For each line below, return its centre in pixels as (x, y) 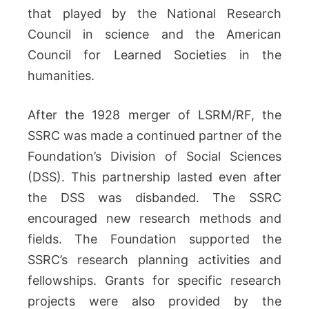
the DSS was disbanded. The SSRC (154, 198)
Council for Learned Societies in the (154, 55)
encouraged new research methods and (154, 218)
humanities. (61, 76)
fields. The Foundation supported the (154, 239)
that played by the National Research (154, 13)
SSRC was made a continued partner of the (154, 136)
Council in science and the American (154, 34)
